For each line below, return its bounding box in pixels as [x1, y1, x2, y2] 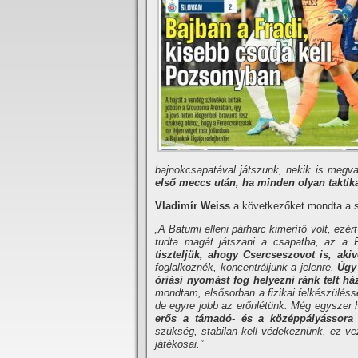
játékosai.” [155, 338, 203, 350]
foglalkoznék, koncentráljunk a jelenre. [155, 261, 337, 273]
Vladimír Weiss [155, 200, 230, 212]
